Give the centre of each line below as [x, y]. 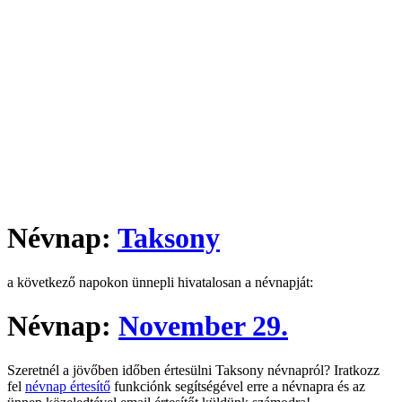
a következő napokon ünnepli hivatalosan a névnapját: [160, 282]
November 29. [203, 326]
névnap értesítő [68, 386]
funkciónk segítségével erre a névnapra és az [238, 386]
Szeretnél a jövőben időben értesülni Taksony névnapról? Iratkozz [193, 370]
